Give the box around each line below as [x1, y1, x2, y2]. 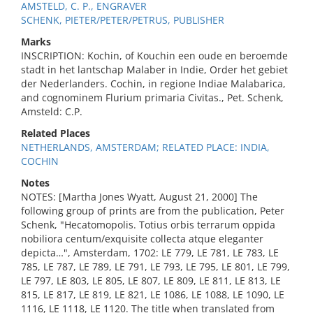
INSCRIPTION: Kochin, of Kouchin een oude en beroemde [21, 49, 288, 62]
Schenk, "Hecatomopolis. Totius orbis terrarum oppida [21, 218, 275, 231]
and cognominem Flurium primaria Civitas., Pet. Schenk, [21, 91, 284, 104]
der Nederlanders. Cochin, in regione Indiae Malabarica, [21, 77, 286, 90]
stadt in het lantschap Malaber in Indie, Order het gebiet [21, 63, 288, 76]
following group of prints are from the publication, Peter [21, 204, 284, 217]
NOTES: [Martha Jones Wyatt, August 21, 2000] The [21, 190, 258, 203]
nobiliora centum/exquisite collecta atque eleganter [21, 232, 263, 245]
